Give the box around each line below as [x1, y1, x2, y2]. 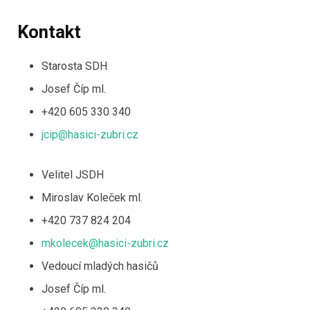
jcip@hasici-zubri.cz [42, 128, 138, 142]
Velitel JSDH [42, 167, 104, 181]
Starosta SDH [42, 60, 107, 73]
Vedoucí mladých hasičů [42, 259, 158, 273]
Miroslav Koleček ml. [42, 190, 143, 204]
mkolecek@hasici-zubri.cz [42, 236, 169, 250]
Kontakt [17, 21, 81, 43]
